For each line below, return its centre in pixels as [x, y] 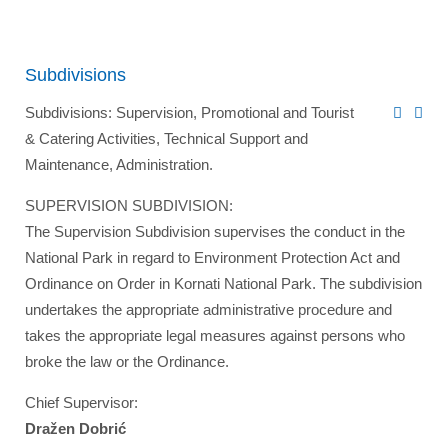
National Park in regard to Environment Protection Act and [212, 257]
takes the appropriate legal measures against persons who [215, 335]
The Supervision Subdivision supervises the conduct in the [215, 231]
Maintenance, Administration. [119, 164]
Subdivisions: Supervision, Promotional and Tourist [189, 112]
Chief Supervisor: [81, 402]
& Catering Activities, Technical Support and [166, 138]
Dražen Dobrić [75, 428]
